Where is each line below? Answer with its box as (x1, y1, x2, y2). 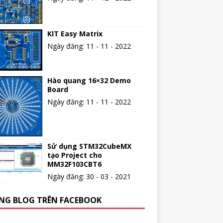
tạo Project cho (47, 150, 102, 160)
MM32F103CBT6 (47, 159, 102, 169)
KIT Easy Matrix (47, 29, 103, 39)
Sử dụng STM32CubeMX (47, 141, 131, 151)
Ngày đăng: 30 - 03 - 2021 (47, 171, 131, 181)
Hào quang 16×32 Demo (47, 76, 131, 86)
